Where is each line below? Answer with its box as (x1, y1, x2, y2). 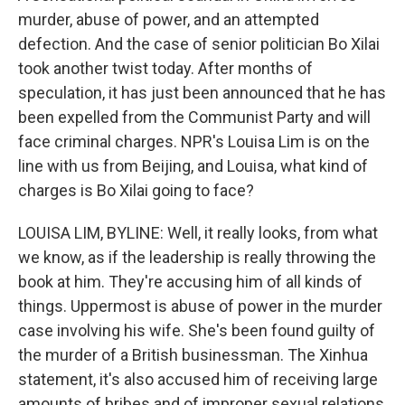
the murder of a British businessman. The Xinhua (18, 345, 368, 364)
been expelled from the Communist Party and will (18, 108, 371, 127)
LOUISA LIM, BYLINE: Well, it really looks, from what (18, 223, 378, 242)
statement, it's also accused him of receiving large (18, 370, 378, 389)
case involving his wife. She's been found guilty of (18, 321, 375, 340)
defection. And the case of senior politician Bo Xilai (18, 34, 380, 53)
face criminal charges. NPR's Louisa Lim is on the (18, 132, 370, 151)
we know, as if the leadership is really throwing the (18, 248, 376, 267)
